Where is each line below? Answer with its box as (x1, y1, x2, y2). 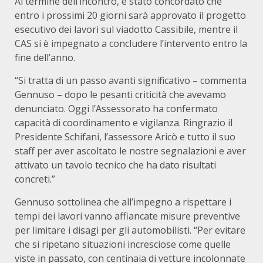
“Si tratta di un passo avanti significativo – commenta (15, 74, 247, 87)
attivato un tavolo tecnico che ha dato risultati (15, 159, 216, 171)
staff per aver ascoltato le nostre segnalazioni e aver (15, 144, 246, 157)
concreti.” (15, 173, 55, 186)
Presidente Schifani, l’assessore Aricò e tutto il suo (15, 130, 235, 143)
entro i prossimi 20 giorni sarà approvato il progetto (15, 9, 246, 22)
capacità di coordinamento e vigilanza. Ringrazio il (15, 116, 232, 129)
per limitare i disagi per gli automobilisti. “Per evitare (15, 224, 245, 237)
